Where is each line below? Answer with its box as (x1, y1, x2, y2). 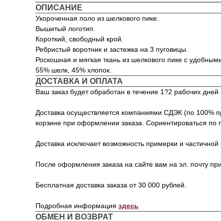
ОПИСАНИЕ (36, 3, 82, 12)
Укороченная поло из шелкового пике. (36, 14, 159, 22)
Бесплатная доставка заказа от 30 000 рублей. (36, 181, 186, 189)
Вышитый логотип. (36, 25, 95, 33)
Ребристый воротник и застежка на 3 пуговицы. (36, 45, 188, 53)
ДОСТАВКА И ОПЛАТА (36, 77, 123, 85)
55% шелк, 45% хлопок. (36, 66, 111, 74)
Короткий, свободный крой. (36, 35, 123, 43)
